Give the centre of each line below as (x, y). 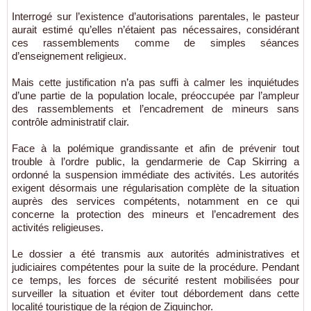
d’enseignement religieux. (69, 56)
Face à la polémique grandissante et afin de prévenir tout (155, 149)
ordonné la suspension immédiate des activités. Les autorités (155, 175)
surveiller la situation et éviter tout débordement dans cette (155, 294)
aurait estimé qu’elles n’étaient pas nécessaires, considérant (155, 30)
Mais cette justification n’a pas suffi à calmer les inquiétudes (155, 83)
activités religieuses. (58, 228)
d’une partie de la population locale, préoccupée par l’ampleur (155, 96)
